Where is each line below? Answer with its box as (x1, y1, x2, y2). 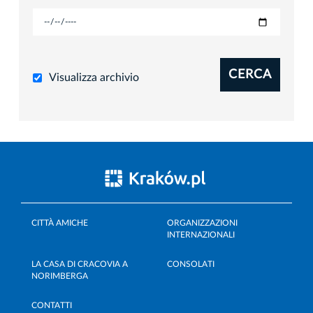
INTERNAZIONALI (167, 230, 235, 239)
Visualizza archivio (49, 71, 139, 83)
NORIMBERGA (31, 271, 88, 280)
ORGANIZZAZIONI (167, 218, 238, 227)
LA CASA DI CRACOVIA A (31, 259, 128, 268)
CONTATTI (31, 300, 72, 310)
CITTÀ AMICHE (31, 218, 88, 227)
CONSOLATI (167, 259, 214, 268)
